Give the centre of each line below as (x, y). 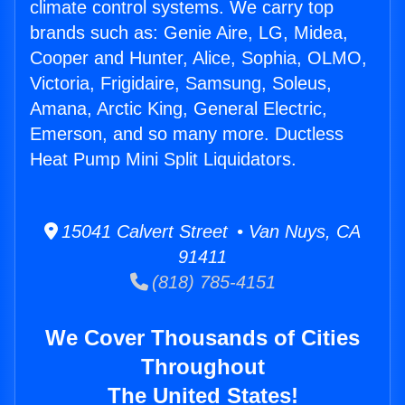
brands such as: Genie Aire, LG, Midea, (189, 33)
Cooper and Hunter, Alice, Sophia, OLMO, (198, 58)
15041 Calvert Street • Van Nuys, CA (209, 232)
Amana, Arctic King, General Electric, (179, 109)
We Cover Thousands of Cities (202, 338)
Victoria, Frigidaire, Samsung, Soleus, (181, 84)
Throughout (202, 367)
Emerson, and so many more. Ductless (187, 134)
